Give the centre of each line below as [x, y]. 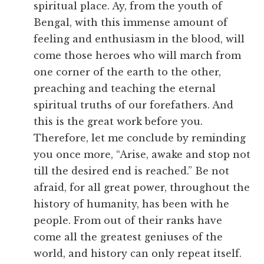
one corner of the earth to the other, [128, 72]
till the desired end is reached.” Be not [132, 171]
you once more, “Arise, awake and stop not [142, 155]
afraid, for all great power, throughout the [142, 188]
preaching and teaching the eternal [125, 89]
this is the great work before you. [118, 122]
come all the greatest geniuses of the [128, 237]
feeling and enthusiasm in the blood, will [139, 39]
